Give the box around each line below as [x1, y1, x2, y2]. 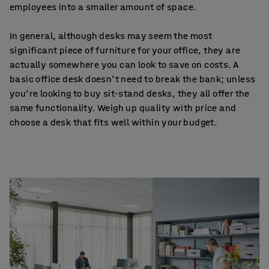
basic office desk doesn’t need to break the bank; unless [10, 73, 256, 85]
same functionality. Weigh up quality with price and [10, 102, 237, 113]
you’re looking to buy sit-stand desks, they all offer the [10, 88, 250, 99]
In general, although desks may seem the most [10, 30, 213, 41]
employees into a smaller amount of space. [10, 1, 197, 13]
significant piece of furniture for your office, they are [10, 44, 241, 56]
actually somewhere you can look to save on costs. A [10, 59, 238, 70]
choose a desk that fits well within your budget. [10, 116, 218, 128]
